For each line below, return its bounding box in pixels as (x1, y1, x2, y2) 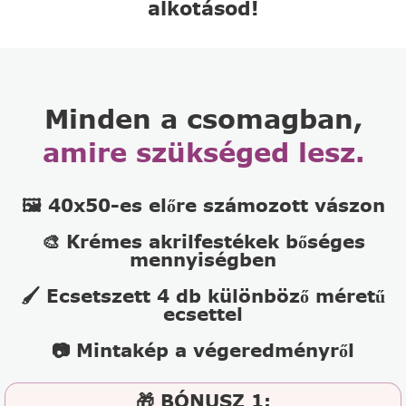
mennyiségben (130, 247, 276, 273)
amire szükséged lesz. (42, 134, 364, 171)
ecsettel (163, 302, 243, 327)
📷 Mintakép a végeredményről (52, 338, 354, 363)
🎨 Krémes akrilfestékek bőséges (41, 229, 365, 255)
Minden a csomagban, (43, 101, 362, 138)
